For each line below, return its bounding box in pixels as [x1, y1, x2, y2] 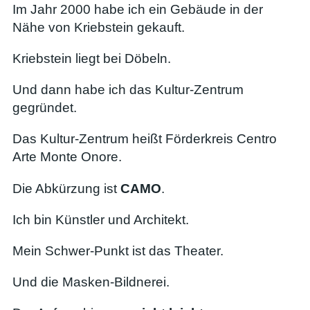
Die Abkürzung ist [12, 181, 120, 196]
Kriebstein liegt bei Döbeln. [12, 51, 171, 66]
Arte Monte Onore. [12, 149, 122, 165]
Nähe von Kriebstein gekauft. [12, 19, 185, 35]
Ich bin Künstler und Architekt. [12, 212, 189, 227]
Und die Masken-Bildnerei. [12, 275, 170, 290]
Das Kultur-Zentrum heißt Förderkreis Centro [12, 131, 277, 147]
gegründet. [12, 100, 77, 116]
